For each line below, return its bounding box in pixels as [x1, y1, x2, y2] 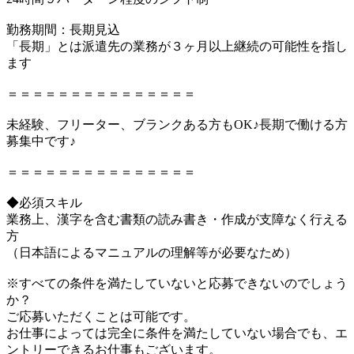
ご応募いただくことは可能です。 [6, 309, 196, 323]
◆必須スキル [6, 195, 82, 209]
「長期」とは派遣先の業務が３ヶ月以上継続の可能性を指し [6, 39, 348, 53]
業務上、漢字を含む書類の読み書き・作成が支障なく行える [6, 212, 348, 226]
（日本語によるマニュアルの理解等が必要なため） [6, 245, 297, 259]
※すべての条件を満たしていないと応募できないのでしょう [6, 276, 348, 290]
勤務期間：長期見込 [6, 22, 120, 36]
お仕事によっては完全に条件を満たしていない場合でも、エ [6, 326, 348, 340]
